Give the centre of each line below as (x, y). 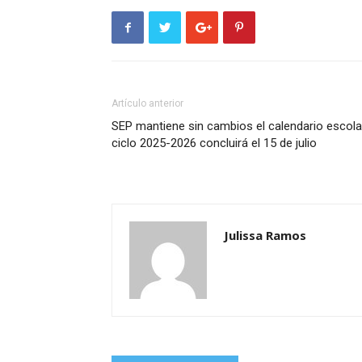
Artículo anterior (147, 103)
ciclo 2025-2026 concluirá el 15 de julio (214, 143)
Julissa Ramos (265, 235)
